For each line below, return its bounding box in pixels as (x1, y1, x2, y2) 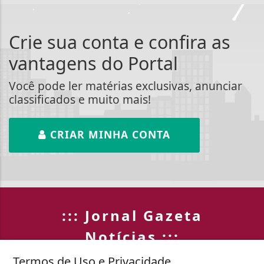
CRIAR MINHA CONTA (47, 127, 170, 141)
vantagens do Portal (9, 51, 178, 75)
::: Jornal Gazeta (61, 205, 203, 225)
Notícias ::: (84, 226, 180, 246)
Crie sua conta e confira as (9, 29, 230, 54)
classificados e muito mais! (9, 91, 151, 107)
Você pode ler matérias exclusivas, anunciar (9, 77, 242, 94)
